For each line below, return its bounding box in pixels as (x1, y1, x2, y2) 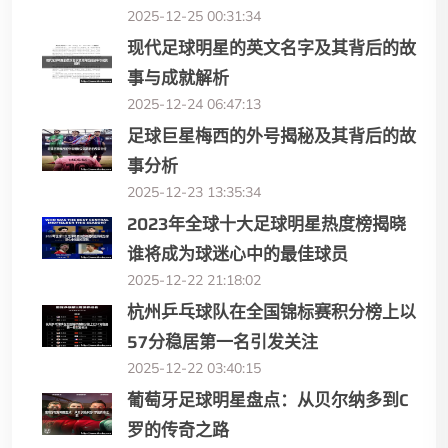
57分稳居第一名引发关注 (127, 329, 318, 356)
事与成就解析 (127, 65, 229, 92)
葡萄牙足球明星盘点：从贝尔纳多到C (127, 387, 409, 414)
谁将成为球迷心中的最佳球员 (127, 241, 348, 268)
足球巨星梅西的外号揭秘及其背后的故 (127, 123, 416, 150)
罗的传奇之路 (127, 417, 229, 444)
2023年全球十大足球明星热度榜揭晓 (127, 211, 406, 238)
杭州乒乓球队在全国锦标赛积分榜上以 (127, 299, 416, 326)
